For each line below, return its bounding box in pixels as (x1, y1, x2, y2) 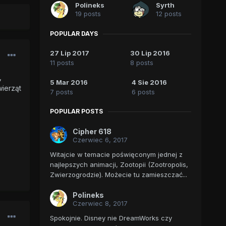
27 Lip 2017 (49, 49, 89, 58)
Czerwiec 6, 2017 (72, 136, 128, 144)
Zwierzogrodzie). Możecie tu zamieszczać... (49, 171, 187, 179)
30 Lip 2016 (130, 49, 171, 58)
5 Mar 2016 (49, 78, 88, 87)
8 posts (130, 59, 154, 67)
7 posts (49, 88, 73, 96)
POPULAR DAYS (49, 30, 98, 38)
